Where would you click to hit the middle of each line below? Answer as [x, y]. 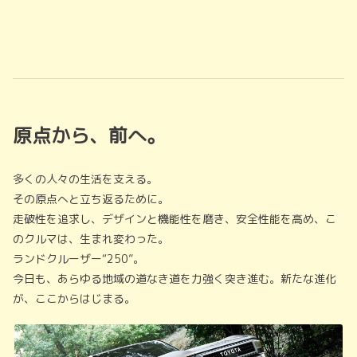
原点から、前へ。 [89, 136]
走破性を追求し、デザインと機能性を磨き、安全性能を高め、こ [175, 219]
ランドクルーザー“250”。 [78, 259]
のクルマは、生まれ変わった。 [91, 239]
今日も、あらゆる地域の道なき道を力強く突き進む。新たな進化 [175, 279]
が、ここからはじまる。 [74, 299]
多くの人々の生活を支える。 [85, 179]
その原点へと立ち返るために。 [91, 199]
